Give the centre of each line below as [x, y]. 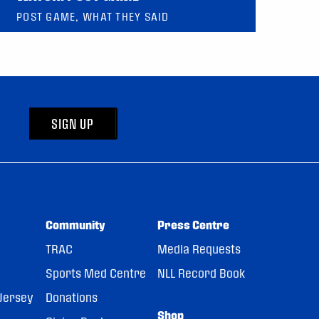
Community [75, 225]
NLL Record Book [202, 273]
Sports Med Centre [95, 273]
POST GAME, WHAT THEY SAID [93, 17]
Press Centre [194, 225]
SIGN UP [73, 124]
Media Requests [199, 249]
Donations [71, 298]
